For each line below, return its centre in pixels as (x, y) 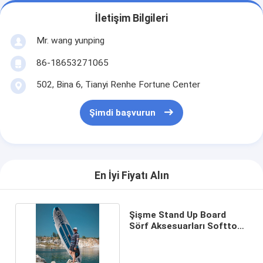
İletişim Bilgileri (131, 18)
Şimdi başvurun (122, 113)
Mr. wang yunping (70, 40)
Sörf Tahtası (156, 237)
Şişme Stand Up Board (177, 215)
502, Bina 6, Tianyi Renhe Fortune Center (118, 84)
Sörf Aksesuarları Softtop (186, 226)
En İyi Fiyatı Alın (131, 176)
